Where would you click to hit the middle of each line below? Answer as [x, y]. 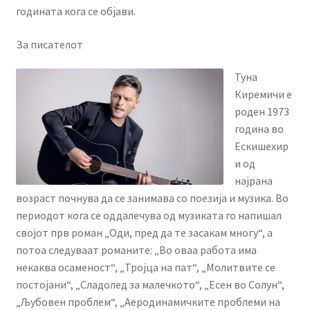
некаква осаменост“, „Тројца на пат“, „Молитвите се [145, 267]
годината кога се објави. [75, 11]
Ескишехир [261, 146]
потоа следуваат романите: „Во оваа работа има [136, 250]
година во [259, 129]
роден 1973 [262, 112]
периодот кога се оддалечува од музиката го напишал [148, 216]
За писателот [49, 44]
